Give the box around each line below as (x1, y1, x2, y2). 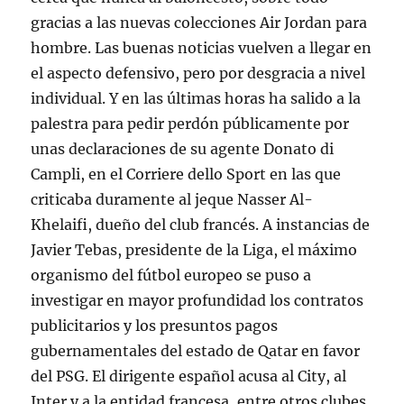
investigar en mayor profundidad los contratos (31, 291, 364, 309)
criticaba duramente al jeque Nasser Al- (31, 190, 314, 208)
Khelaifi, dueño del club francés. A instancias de (31, 216, 371, 234)
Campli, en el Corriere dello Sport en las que (31, 165, 342, 183)
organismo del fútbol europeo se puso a (31, 266, 312, 284)
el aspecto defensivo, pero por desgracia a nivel (31, 64, 366, 82)
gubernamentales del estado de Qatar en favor (31, 342, 361, 360)
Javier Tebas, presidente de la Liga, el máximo (31, 241, 358, 259)
